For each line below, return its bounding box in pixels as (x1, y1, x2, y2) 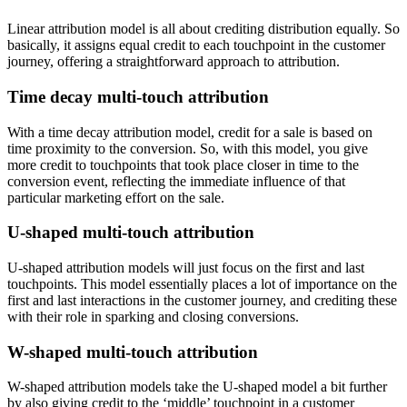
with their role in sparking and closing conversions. (7, 308, 299, 324)
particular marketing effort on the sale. (7, 189, 224, 205)
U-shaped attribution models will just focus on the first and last (7, 259, 364, 275)
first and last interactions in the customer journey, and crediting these (7, 292, 397, 308)
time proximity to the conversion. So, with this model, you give (7, 140, 368, 156)
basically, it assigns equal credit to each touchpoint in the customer (7, 37, 385, 54)
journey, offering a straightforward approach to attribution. (7, 54, 340, 70)
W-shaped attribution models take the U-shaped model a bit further (7, 379, 387, 395)
